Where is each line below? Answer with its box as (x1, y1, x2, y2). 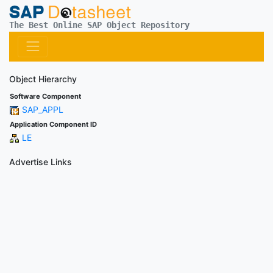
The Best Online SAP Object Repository (9, 19, 190, 30)
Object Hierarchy (9, 73, 77, 84)
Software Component (10, 91, 81, 101)
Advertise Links (9, 156, 72, 167)
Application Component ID (10, 119, 97, 129)
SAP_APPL (22, 104, 63, 115)
